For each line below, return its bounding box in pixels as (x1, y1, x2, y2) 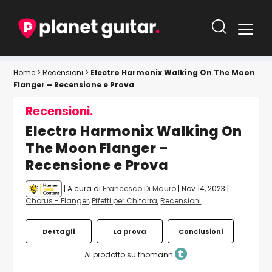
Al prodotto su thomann (84, 249, 175, 260)
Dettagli (42, 226, 75, 236)
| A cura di (62, 183, 103, 194)
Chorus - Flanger (25, 195, 89, 206)
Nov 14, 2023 (182, 183, 226, 194)
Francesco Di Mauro (103, 183, 177, 194)
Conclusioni (178, 226, 223, 236)
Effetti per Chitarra (92, 195, 158, 206)
